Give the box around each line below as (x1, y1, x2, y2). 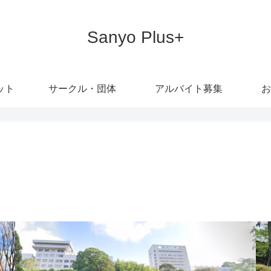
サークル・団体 (48, 83, 116, 94)
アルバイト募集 (155, 83, 223, 94)
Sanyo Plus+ (87, 27, 184, 47)
